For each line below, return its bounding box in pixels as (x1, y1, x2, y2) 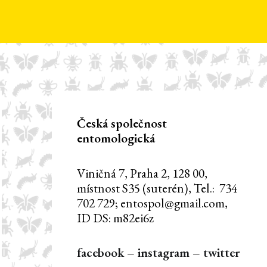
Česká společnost (76, 115, 167, 132)
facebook (76, 244, 124, 261)
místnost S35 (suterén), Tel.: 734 (76, 179, 237, 196)
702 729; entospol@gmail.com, (76, 194, 228, 211)
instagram (137, 244, 190, 261)
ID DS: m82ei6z (76, 209, 154, 226)
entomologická (76, 130, 155, 147)
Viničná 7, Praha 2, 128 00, (76, 164, 207, 181)
